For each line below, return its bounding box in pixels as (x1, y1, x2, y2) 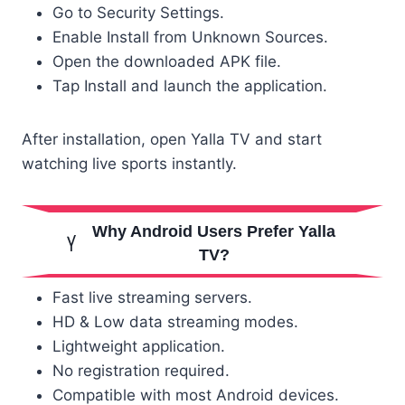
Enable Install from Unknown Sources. (52, 27, 328, 46)
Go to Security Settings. (52, 3, 224, 22)
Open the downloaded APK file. (52, 52, 281, 71)
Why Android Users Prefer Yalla (92, 221, 336, 240)
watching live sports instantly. (22, 154, 237, 173)
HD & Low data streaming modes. (52, 312, 298, 331)
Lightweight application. (52, 336, 225, 355)
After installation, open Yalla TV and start (22, 129, 322, 148)
